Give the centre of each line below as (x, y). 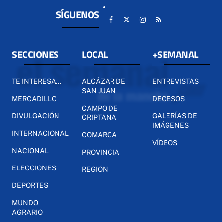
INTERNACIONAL (40, 133)
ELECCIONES (34, 168)
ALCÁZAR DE (104, 81)
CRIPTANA (99, 117)
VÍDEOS (165, 142)
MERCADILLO (34, 98)
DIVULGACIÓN (36, 116)
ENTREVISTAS (175, 81)
